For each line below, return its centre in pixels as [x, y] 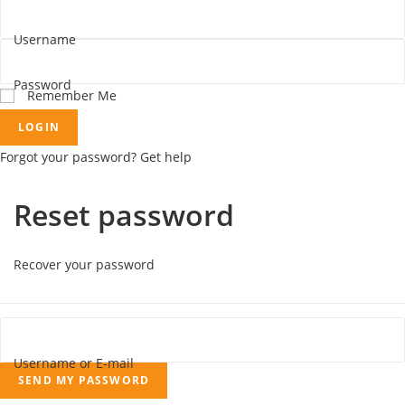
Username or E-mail [74, 363]
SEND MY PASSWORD [84, 380]
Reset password [124, 214]
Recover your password [84, 264]
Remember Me [70, 95]
